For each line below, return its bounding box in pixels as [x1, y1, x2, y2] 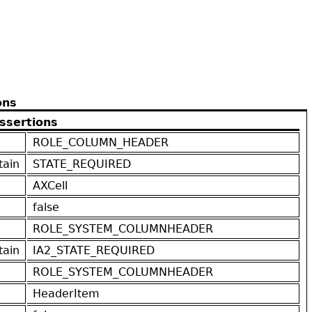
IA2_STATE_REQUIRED [33, 243, 155, 257]
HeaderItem [33, 286, 100, 300]
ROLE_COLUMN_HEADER [33, 135, 169, 149]
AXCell [33, 178, 68, 192]
